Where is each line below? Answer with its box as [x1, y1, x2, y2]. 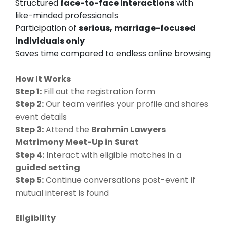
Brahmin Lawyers [91, 124, 166, 136]
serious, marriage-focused [79, 22, 196, 34]
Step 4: [15, 149, 44, 161]
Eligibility [15, 212, 56, 224]
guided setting [15, 162, 80, 174]
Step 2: [15, 98, 44, 110]
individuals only [15, 35, 85, 47]
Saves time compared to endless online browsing [15, 48, 211, 60]
